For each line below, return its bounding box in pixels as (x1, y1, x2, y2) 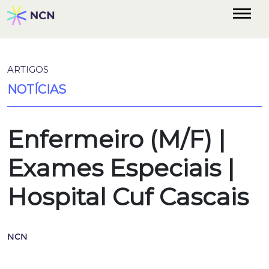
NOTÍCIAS (7, 82, 66, 97)
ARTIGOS (7, 64, 49, 75)
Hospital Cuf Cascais (7, 182, 249, 211)
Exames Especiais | (7, 153, 234, 183)
